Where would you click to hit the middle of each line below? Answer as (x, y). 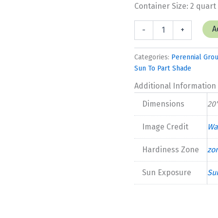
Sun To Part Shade (163, 68)
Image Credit (165, 127)
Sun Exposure (167, 172)
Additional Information (175, 86)
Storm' (144, 44)
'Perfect (146, 34)
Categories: (153, 57)
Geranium (149, 24)
